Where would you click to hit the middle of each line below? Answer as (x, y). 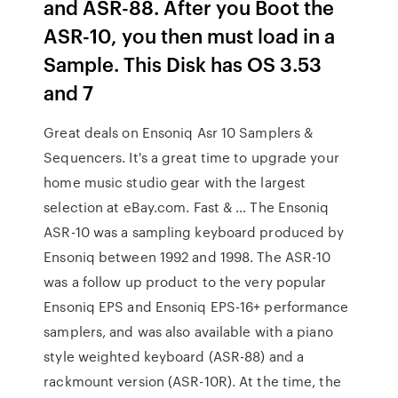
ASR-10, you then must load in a (190, 35)
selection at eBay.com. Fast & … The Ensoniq (187, 207)
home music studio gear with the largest (175, 182)
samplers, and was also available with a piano (188, 331)
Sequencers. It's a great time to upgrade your (191, 157)
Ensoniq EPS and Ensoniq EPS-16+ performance (196, 306)
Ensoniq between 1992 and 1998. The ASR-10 (187, 257)
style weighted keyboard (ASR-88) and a (174, 356)
